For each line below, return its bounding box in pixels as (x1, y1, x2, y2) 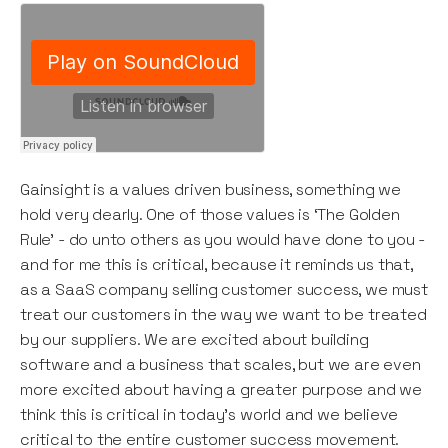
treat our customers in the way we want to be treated (20, 304, 427, 326)
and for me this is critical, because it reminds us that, (20, 254, 413, 276)
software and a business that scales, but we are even (20, 354, 421, 376)
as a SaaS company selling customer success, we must (20, 279, 428, 301)
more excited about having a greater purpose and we (20, 379, 423, 401)
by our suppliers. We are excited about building (20, 329, 369, 351)
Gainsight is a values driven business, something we (20, 179, 401, 201)
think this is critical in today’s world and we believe (20, 404, 399, 426)
